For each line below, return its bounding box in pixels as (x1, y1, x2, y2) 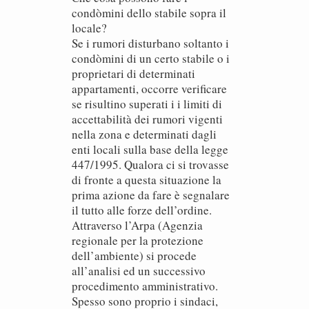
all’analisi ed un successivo (72, 263, 206, 279)
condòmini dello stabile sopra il (72, 5, 226, 21)
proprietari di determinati (72, 66, 195, 81)
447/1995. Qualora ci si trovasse (72, 157, 229, 172)
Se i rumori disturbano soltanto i (72, 35, 229, 51)
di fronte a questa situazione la (72, 172, 221, 188)
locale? (72, 20, 107, 36)
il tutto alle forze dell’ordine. (72, 202, 212, 218)
